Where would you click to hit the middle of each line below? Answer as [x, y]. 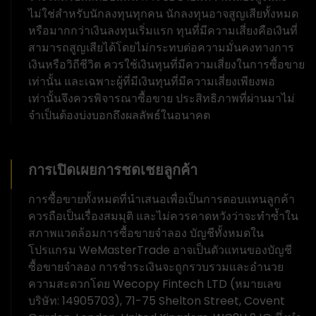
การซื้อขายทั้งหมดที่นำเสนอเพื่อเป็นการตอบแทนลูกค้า [162, 199]
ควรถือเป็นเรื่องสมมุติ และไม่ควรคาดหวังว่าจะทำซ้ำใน [163, 216]
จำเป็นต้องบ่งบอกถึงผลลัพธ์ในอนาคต [119, 115]
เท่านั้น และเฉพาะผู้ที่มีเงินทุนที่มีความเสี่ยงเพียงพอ [152, 81]
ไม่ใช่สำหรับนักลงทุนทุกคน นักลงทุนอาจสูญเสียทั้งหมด [163, 13]
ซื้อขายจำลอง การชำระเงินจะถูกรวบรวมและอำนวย [156, 267]
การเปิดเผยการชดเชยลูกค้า [113, 170]
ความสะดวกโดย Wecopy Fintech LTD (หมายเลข [155, 284]
